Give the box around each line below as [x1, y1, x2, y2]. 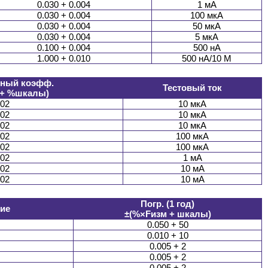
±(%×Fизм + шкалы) [124, 209, 211, 220]
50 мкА [193, 21, 221, 32]
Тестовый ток [163, 83, 222, 93]
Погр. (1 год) [141, 199, 194, 209]
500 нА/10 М [182, 53, 232, 64]
